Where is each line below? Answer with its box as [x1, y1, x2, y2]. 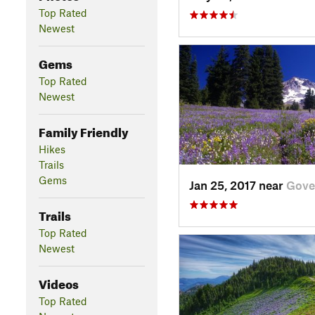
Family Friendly [38, 120, 129, 140]
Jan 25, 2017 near [188, 177, 286, 192]
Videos [38, 272, 79, 292]
